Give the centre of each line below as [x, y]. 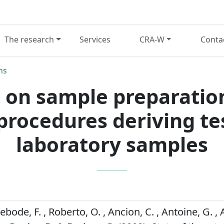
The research [29, 40]
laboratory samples [112, 144]
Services [95, 40]
